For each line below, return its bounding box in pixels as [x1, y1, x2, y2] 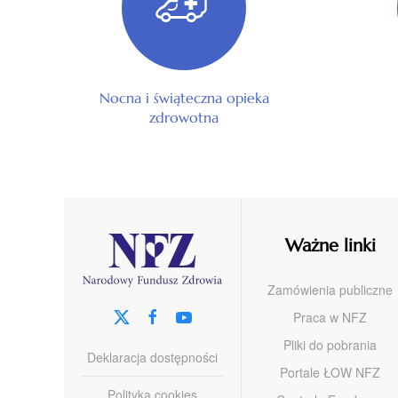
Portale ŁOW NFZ [280, 362, 380, 381]
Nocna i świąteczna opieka [99, 88, 269, 107]
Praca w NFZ [293, 307, 367, 326]
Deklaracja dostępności [87, 347, 218, 366]
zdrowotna [149, 107, 219, 126]
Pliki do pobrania [283, 335, 377, 354]
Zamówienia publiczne [267, 280, 393, 298]
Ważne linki [284, 234, 376, 257]
